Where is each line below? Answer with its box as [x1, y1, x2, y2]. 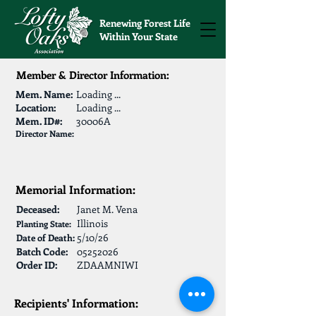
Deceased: [16, 202, 59, 216]
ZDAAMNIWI [77, 258, 138, 272]
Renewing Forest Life [99, 16, 190, 30]
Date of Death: [16, 231, 75, 243]
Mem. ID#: [16, 114, 62, 128]
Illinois [77, 217, 108, 230]
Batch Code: [16, 245, 68, 258]
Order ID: [16, 258, 57, 272]
